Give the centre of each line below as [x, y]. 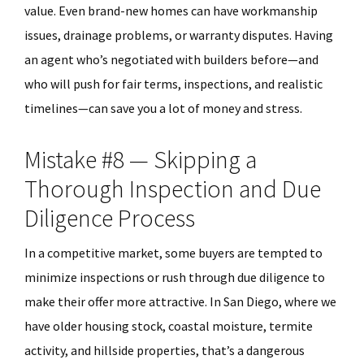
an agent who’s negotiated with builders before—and [171, 59]
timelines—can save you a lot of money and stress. [163, 108]
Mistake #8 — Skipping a [141, 159]
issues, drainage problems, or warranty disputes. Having [179, 35]
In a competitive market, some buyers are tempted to [173, 253]
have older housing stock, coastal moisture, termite [169, 326]
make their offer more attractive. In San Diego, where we [180, 301]
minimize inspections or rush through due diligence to [175, 277]
